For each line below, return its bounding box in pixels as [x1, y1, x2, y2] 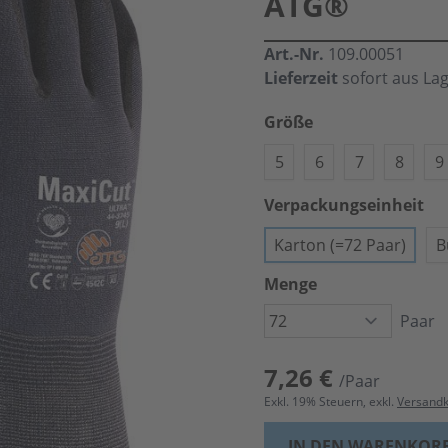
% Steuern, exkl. [306, 393, 397, 410]
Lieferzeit [264, 67, 338, 89]
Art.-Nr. [264, 43, 328, 65]
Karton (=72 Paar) [274, 234, 406, 256]
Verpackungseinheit [264, 194, 424, 216]
